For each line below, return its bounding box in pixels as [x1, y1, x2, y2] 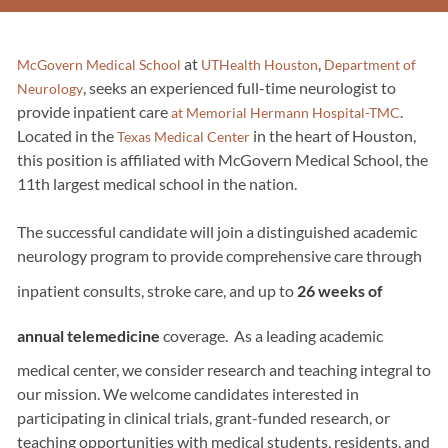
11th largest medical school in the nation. [16, 173, 300, 193]
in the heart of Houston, [249, 125, 416, 145]
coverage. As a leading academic [159, 325, 383, 345]
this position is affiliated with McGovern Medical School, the [16, 149, 428, 169]
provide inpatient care [16, 101, 171, 121]
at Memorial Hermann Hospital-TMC [170, 103, 400, 121]
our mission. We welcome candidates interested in [16, 383, 359, 403]
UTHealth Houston [200, 55, 318, 73]
